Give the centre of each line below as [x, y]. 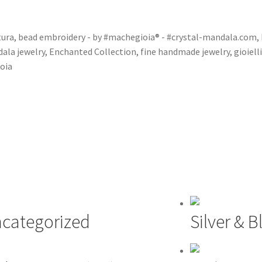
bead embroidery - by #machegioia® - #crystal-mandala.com [137, 37]
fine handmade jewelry [185, 51]
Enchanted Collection [93, 51]
